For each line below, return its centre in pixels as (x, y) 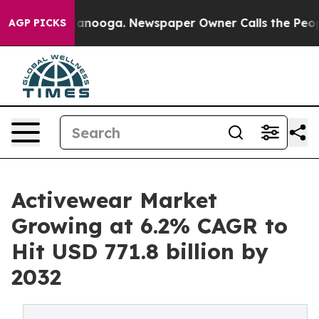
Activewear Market (114, 200)
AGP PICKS (37, 23)
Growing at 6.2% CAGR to (150, 226)
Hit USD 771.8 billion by (140, 251)
